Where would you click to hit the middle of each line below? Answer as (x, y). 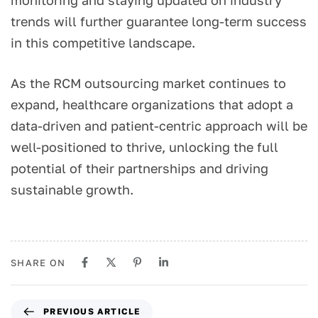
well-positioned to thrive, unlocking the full (144, 147)
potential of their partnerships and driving (139, 169)
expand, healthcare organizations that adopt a (152, 105)
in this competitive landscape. (103, 43)
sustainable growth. (72, 190)
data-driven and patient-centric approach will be (159, 126)
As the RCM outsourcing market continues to (148, 83)
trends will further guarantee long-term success (159, 22)
